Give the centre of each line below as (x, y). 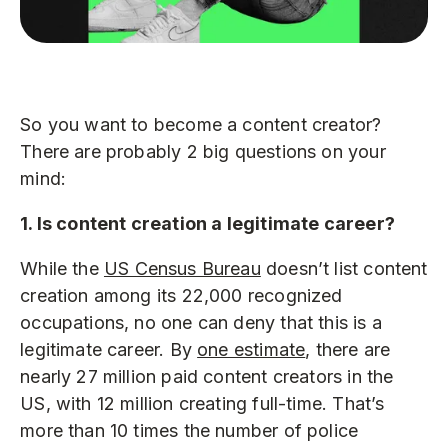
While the (62, 268)
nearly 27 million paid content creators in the (207, 376)
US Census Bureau (182, 268)
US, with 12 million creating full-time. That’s (202, 403)
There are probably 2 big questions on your (203, 151)
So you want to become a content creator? (201, 124)
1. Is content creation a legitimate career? (207, 223)
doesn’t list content (344, 268)
